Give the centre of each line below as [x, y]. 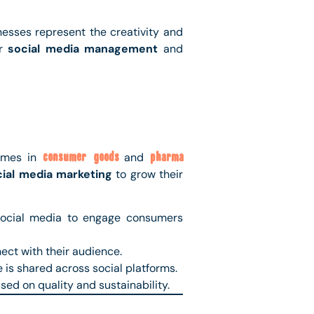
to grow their [148, 175]
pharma [166, 158]
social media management [83, 48]
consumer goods [81, 158]
